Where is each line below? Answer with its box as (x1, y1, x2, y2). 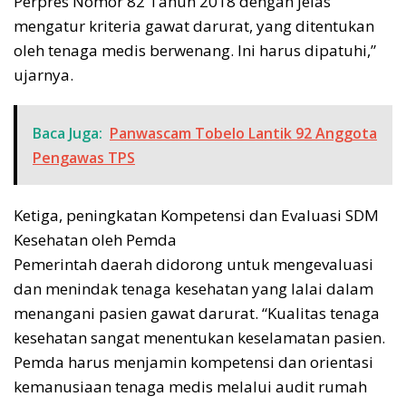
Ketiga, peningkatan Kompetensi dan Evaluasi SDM (14, 204, 379, 226)
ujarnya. (14, 63, 73, 85)
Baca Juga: (33, 122, 102, 143)
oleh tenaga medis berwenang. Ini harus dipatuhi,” (14, 39, 376, 61)
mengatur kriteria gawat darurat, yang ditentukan (14, 14, 374, 36)
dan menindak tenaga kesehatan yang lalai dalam (14, 277, 373, 299)
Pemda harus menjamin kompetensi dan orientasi (14, 351, 373, 372)
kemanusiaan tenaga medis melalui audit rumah (14, 375, 367, 397)
